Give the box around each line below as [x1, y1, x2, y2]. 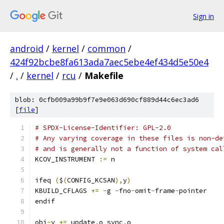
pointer [179, 186, 207, 195]
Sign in [193, 11, 214, 21]
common [87, 42, 125, 54]
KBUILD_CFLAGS [35, 186, 91, 195]
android [10, 42, 43, 54]
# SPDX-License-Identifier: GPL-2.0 [35, 123, 171, 132]
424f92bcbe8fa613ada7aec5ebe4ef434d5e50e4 [10, 56, 208, 68]
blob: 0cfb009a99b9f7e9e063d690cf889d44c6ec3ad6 [15, 95, 199, 104]
